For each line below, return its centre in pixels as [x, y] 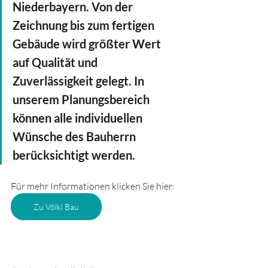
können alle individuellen [79, 118]
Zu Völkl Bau [56, 206]
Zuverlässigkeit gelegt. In [80, 80]
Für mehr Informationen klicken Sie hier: [93, 186]
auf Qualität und [56, 62]
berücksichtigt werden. [74, 155]
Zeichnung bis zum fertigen [85, 25]
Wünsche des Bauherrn [75, 136]
